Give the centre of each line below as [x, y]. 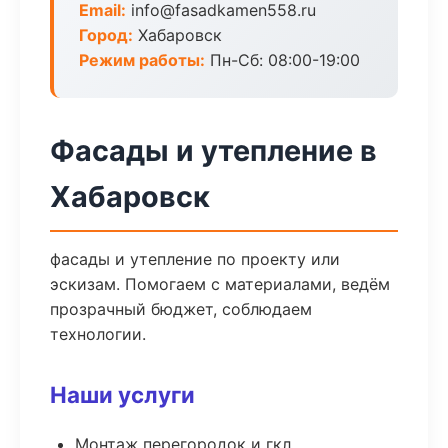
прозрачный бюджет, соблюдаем [181, 309]
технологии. [98, 334]
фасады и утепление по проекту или [195, 259]
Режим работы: [142, 60]
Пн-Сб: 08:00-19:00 [282, 60]
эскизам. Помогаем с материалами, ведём [220, 284]
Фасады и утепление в [213, 150]
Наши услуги [122, 394]
